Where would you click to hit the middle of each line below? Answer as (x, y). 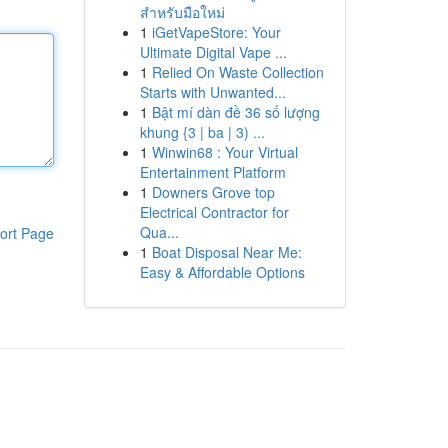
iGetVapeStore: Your (216, 32)
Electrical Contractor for (214, 212)
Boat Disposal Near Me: (226, 252)
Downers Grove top (213, 192)
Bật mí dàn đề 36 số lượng (235, 112)
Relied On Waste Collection (237, 72)
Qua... (159, 232)
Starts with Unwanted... (212, 92)
